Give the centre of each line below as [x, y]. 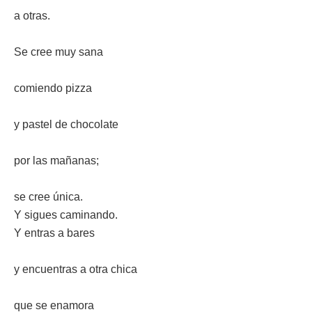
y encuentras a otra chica [76, 269]
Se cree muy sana [58, 52]
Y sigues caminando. [67, 215]
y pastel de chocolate [66, 124]
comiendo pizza [53, 88]
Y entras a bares [54, 233]
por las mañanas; [56, 161]
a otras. [32, 16]
